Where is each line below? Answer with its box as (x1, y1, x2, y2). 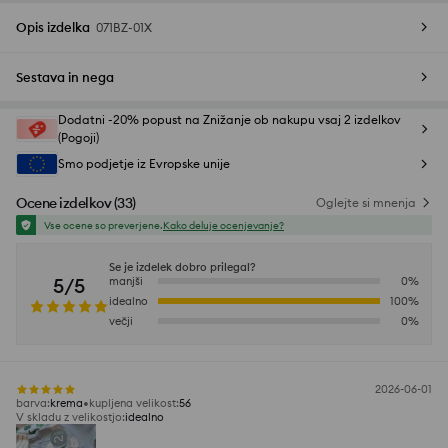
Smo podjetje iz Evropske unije (58, 156, 230, 172)
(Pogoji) (58, 130, 99, 146)
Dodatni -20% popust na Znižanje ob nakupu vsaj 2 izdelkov (58, 112, 401, 128)
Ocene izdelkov (16, 194, 112, 213)
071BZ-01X (96, 20, 152, 36)
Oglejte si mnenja (316, 195, 416, 211)
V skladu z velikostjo (16, 410, 122, 425)
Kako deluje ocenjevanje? (163, 218, 284, 232)
